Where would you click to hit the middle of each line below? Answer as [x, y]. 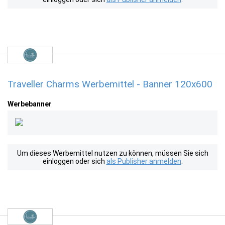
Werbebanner [30, 104]
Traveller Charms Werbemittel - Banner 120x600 [110, 84]
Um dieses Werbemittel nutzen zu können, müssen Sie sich [113, 153]
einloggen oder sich [74, 161]
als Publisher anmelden [144, 161]
